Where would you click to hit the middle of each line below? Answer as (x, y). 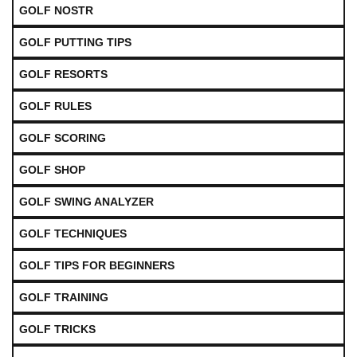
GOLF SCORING (63, 137)
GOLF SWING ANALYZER (86, 201)
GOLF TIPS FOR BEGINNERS (97, 265)
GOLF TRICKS (57, 329)
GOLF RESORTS (63, 74)
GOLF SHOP (52, 169)
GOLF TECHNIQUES (73, 233)
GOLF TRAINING (64, 297)
